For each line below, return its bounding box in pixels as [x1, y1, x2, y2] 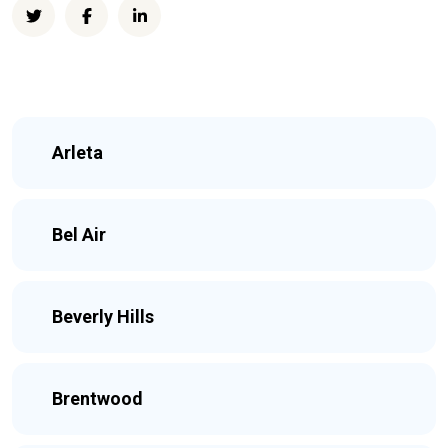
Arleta [52, 142, 103, 163]
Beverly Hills [52, 306, 154, 327]
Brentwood [52, 388, 143, 409]
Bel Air [52, 224, 106, 245]
